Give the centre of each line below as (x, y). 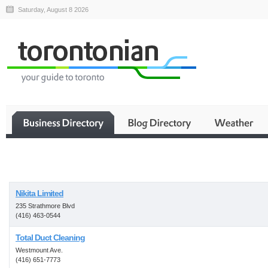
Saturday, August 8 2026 (53, 10)
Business (179, 170)
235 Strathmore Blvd (45, 206)
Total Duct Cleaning (50, 237)
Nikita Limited (39, 193)
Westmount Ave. (39, 250)
